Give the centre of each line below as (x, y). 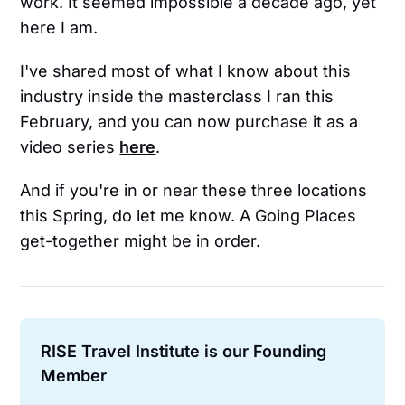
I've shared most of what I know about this (186, 71)
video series (70, 147)
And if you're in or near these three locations (194, 191)
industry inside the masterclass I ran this (177, 97)
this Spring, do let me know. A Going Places (188, 216)
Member (73, 375)
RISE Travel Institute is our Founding (183, 351)
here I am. (59, 28)
